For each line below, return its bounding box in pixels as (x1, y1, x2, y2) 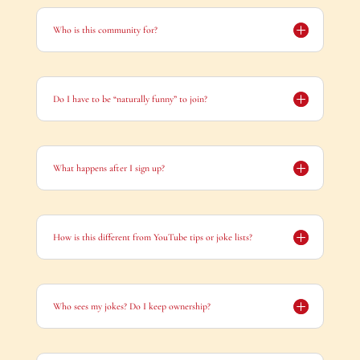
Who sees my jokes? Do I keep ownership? (52, 300, 211, 312)
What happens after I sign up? (52, 162, 165, 174)
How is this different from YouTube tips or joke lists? (52, 231, 252, 243)
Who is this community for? (52, 23, 157, 35)
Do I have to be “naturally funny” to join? (52, 92, 207, 104)
